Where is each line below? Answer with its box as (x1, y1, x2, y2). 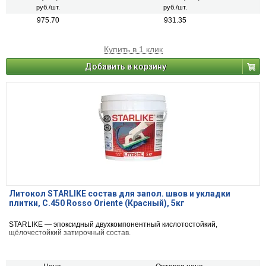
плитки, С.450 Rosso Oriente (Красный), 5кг (9, 198, 185, 208)
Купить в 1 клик (103, 45, 163, 55)
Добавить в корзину (85, 62, 166, 72)
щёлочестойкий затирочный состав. (9, 229, 132, 237)
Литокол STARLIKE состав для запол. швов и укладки (9, 189, 230, 199)
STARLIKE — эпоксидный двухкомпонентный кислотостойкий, (9, 220, 217, 229)
